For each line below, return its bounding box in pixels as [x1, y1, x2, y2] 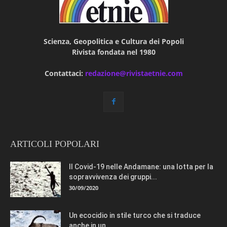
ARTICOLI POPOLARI [10, 139, 99, 149]
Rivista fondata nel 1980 [71, 47, 156, 57]
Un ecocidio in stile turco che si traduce [69, 211, 201, 220]
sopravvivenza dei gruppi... [69, 173, 157, 181]
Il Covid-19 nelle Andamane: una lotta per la [69, 163, 213, 171]
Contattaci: [44, 68, 85, 79]
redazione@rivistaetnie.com [85, 68, 183, 79]
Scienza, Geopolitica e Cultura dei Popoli [43, 36, 184, 47]
